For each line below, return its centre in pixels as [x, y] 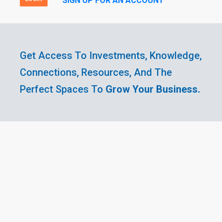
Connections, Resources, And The [96, 72]
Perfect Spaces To [62, 89]
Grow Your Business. [153, 89]
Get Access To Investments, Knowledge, [111, 55]
